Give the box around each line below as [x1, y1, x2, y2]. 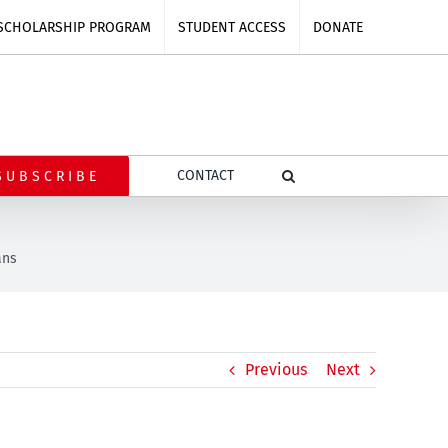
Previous [245, 360, 307, 379]
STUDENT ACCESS [178, 18, 286, 36]
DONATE [313, 18, 363, 36]
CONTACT [176, 167, 234, 184]
